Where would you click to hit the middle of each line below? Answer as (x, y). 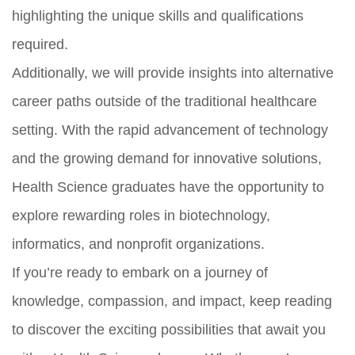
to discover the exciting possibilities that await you (169, 329)
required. (40, 44)
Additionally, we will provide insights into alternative (173, 73)
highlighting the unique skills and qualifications (158, 15)
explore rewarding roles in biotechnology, (141, 215)
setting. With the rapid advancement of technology (170, 130)
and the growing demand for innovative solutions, (167, 158)
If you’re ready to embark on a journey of (140, 272)
